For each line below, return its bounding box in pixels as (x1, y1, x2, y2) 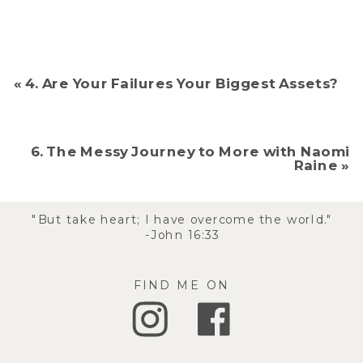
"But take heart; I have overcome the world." (31, 211, 333, 227)
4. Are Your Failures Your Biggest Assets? (24, 75, 339, 92)
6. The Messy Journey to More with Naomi (30, 143, 350, 160)
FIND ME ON (134, 277, 229, 293)
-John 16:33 (145, 228, 220, 243)
